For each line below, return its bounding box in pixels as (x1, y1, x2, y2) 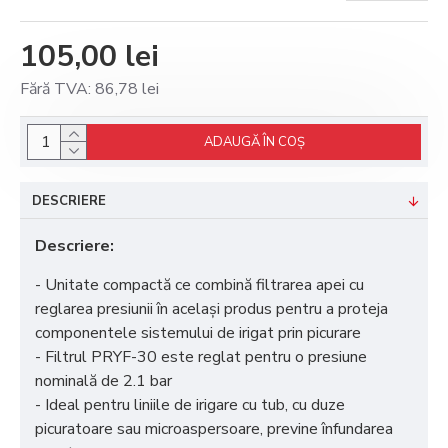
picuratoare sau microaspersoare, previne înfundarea (35, 418, 393, 440)
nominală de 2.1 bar (35, 370, 172, 392)
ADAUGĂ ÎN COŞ (203, 132, 305, 151)
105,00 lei (20, 36, 159, 77)
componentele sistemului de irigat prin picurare (35, 322, 361, 344)
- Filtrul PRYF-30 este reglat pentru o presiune (35, 346, 367, 368)
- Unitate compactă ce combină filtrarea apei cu (35, 274, 364, 296)
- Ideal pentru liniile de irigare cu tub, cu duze (35, 394, 345, 416)
